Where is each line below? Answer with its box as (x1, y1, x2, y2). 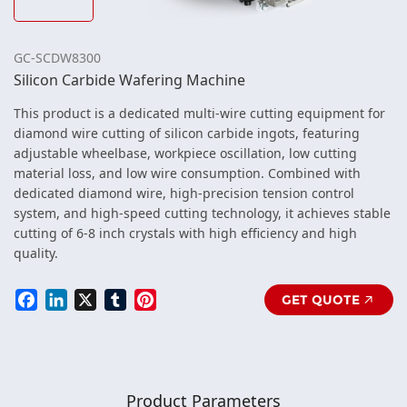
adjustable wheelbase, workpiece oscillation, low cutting (14, 144, 357, 163)
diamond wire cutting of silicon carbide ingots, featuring (14, 124, 360, 143)
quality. (14, 244, 62, 263)
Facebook (37, 287, 94, 305)
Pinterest (155, 287, 211, 305)
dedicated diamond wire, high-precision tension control (14, 184, 354, 203)
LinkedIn (66, 287, 120, 305)
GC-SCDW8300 (14, 48, 101, 66)
